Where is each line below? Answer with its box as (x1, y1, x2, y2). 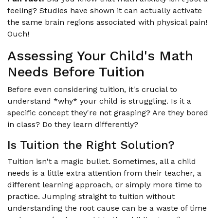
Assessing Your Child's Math (7, 47, 193, 64)
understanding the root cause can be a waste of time (7, 203, 207, 213)
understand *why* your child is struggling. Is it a (7, 96, 191, 106)
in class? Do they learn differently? (7, 119, 138, 129)
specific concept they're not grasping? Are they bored (7, 108, 208, 117)
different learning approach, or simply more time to (7, 180, 202, 189)
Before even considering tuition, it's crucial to (7, 84, 177, 94)
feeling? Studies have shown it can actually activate (7, 5, 202, 15)
